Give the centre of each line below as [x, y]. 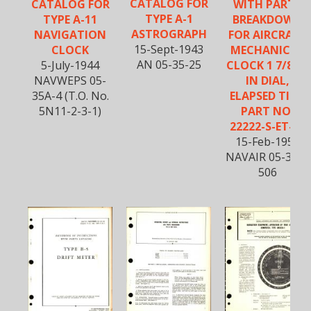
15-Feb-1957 [267, 141]
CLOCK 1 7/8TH [267, 65]
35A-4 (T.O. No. [70, 95]
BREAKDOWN [267, 19]
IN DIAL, [267, 80]
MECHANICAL [267, 50]
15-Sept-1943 [169, 49]
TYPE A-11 [70, 19]
